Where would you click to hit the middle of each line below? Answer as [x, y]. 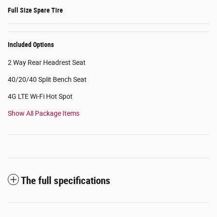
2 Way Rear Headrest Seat [47, 63]
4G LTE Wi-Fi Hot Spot [40, 97]
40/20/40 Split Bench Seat [47, 80]
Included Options [31, 45]
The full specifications [66, 181]
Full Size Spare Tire [35, 10]
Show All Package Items [44, 114]
